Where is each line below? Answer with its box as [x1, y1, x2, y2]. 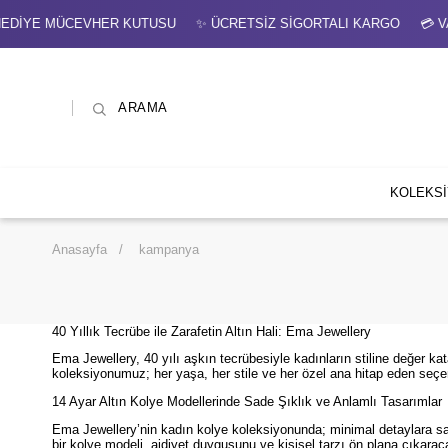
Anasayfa [52, 241, 107, 257]
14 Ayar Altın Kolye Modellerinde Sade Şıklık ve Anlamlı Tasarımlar [52, 394, 442, 410]
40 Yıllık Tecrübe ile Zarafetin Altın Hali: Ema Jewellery [52, 323, 371, 339]
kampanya [139, 241, 199, 257]
